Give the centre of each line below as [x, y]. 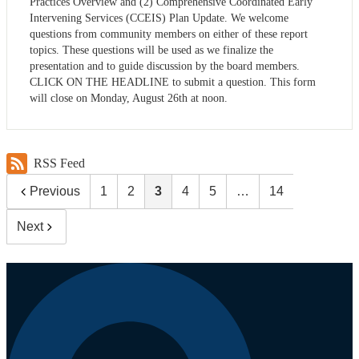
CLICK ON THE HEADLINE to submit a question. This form [173, 82]
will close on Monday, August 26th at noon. [129, 98]
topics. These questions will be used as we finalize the [151, 50]
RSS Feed [59, 163]
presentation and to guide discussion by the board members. [165, 66]
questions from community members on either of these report [169, 34]
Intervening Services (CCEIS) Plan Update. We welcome [159, 18]
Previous [55, 192]
